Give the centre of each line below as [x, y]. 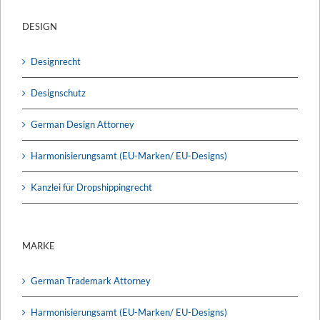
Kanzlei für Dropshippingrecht [91, 187]
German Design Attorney [82, 124]
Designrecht [56, 61]
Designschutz [58, 92]
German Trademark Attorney [91, 280]
